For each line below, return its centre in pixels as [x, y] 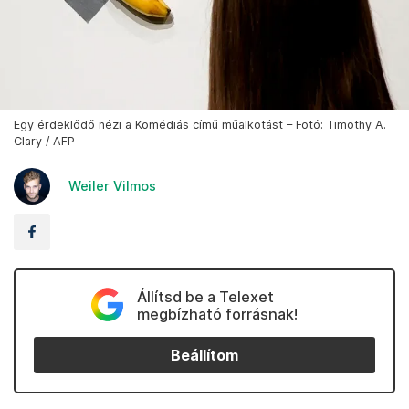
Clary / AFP [44, 142]
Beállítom [204, 355]
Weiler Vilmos [112, 186]
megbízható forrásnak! [217, 315]
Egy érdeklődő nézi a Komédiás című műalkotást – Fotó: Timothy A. [200, 125]
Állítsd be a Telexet [205, 297]
